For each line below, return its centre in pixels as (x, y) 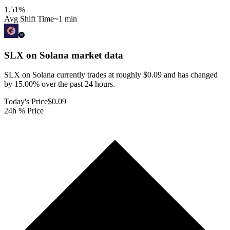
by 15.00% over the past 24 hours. (60, 84)
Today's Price (26, 102)
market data (96, 55)
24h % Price (24, 111)
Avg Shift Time (29, 18)
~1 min (65, 18)
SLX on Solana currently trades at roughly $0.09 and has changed (111, 75)
